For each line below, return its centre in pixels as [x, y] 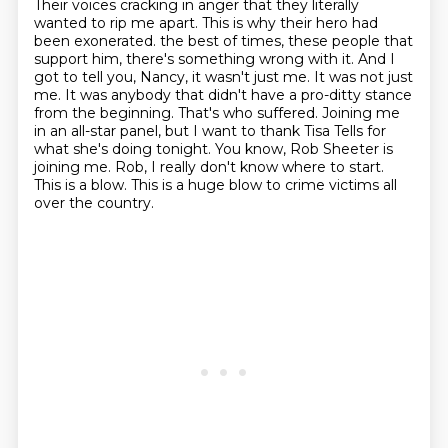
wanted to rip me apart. [117, 23]
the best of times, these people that [286, 41]
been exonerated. [96, 41]
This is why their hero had [289, 23]
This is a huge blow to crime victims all [263, 185]
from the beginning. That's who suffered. [177, 113]
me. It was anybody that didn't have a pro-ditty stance [222, 95]
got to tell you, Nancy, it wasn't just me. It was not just [223, 77]
